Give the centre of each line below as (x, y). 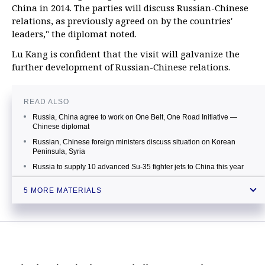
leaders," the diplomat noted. (74, 34)
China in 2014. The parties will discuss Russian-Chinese (130, 8)
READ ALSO (46, 102)
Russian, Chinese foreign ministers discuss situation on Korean (134, 142)
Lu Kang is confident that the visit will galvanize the (126, 54)
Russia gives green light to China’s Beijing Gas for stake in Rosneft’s (142, 187)
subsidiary (49, 196)
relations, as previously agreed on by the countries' (122, 21)
